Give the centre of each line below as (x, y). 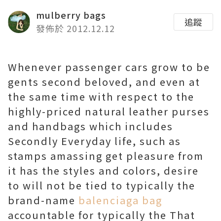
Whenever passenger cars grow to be (109, 67)
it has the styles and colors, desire (103, 170)
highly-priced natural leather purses (109, 111)
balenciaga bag (120, 200)
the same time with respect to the (101, 96)
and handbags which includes (91, 126)
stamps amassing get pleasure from (106, 156)
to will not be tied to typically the (102, 185)
